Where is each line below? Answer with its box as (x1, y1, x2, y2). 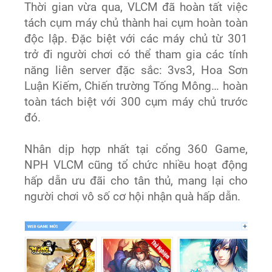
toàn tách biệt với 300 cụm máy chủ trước (24, 95, 248, 109)
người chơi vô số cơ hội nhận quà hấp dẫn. (24, 190, 241, 204)
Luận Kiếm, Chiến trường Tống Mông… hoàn (24, 80, 248, 93)
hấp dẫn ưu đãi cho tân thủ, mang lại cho (24, 174, 248, 188)
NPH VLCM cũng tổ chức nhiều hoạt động (24, 158, 248, 172)
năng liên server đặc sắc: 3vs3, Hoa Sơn (24, 64, 248, 78)
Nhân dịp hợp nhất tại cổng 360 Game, (24, 143, 248, 157)
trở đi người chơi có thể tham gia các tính (24, 48, 248, 62)
